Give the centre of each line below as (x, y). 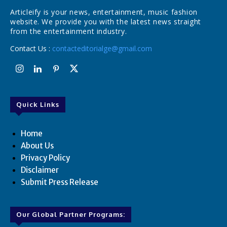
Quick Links (38, 105)
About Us (37, 146)
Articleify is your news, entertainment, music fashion (104, 12)
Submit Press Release (60, 182)
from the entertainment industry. (69, 31)
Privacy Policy (45, 158)
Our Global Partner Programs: (71, 215)
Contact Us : (31, 49)
